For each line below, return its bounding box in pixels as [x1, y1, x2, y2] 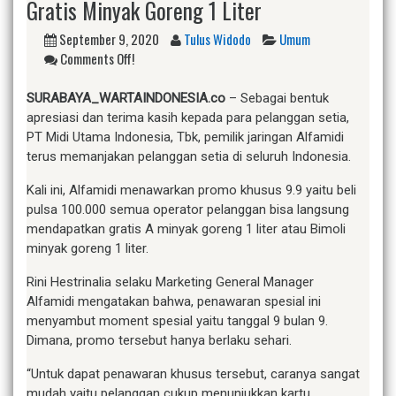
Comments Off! [57, 49, 134, 69]
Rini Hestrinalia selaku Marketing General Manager [27, 273, 314, 290]
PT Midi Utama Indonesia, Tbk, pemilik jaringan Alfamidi [27, 128, 344, 145]
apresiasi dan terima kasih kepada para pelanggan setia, [27, 109, 349, 126]
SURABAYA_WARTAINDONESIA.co [27, 89, 229, 106]
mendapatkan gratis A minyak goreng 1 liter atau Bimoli [27, 220, 346, 237]
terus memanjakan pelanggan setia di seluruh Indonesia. [27, 148, 351, 164]
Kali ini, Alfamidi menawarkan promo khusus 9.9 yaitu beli [27, 181, 356, 198]
